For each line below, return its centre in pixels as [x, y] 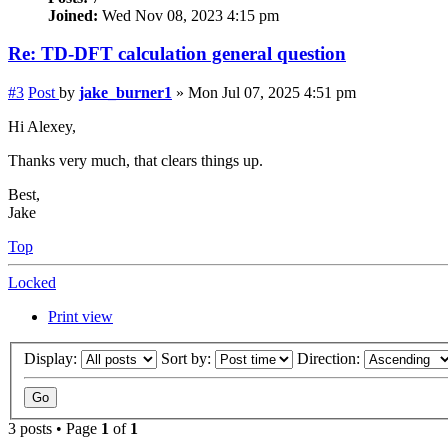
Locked [32, 282]
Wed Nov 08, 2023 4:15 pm [188, 15]
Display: [52, 358]
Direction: [330, 358]
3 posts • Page [54, 428]
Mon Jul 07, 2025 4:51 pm [272, 92]
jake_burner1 [125, 92]
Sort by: [188, 358]
